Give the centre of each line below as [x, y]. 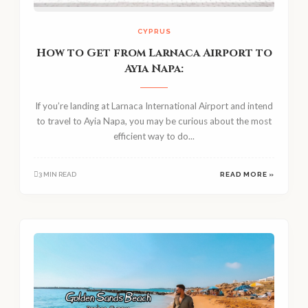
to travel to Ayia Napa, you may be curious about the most [154, 121]
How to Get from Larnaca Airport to [154, 53]
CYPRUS [154, 31]
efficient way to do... [154, 136]
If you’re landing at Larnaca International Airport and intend [154, 106]
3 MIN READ [57, 174]
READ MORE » [247, 174]
